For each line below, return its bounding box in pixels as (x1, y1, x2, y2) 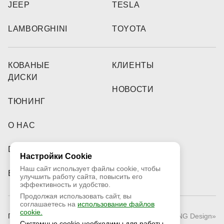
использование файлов (77, 200, 154, 208)
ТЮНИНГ (8, 97, 45, 106)
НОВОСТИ (112, 85, 154, 94)
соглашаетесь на (20, 200, 77, 208)
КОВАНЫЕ (8, 61, 50, 70)
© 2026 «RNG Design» (143, 212, 216, 220)
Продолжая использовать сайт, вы (20, 192, 131, 200)
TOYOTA (112, 24, 146, 33)
